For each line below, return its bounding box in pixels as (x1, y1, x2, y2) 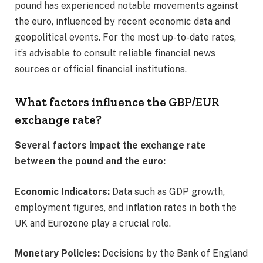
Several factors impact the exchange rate (15, 140, 206, 151)
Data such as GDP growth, (112, 186, 225, 197)
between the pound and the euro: (15, 156, 166, 167)
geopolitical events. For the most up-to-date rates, (15, 32, 236, 43)
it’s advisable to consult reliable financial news (15, 48, 215, 59)
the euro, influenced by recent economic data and (15, 16, 230, 28)
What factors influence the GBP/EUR (15, 95, 220, 109)
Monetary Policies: (15, 248, 100, 259)
